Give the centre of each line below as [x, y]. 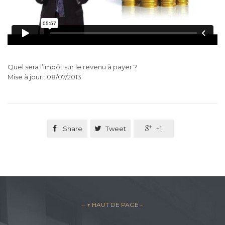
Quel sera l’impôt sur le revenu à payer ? [72, 67]
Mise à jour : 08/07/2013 [44, 77]
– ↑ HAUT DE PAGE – [113, 205]
